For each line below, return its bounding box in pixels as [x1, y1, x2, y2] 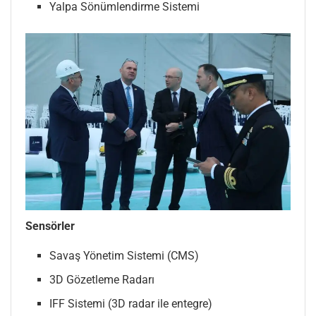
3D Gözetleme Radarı [49, 273, 155, 287]
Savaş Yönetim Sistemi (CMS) [49, 249, 200, 263]
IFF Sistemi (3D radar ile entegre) [49, 297, 213, 311]
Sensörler [25, 219, 75, 233]
